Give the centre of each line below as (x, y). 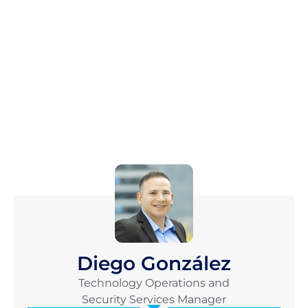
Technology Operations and (154, 283)
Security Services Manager (154, 299)
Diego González (154, 263)
